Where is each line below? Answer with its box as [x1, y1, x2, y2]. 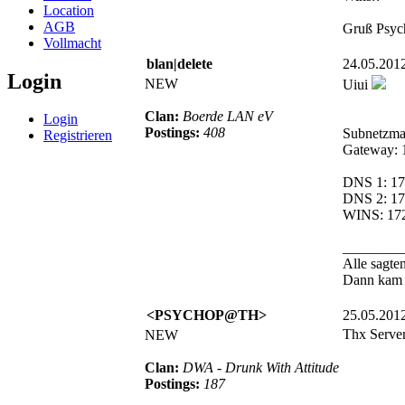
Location [43, 2, 94, 18]
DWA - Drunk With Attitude [183, 359, 339, 375]
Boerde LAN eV [183, 108, 273, 124]
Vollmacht [43, 34, 101, 51]
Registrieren [43, 127, 112, 144]
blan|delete [146, 55, 212, 71]
